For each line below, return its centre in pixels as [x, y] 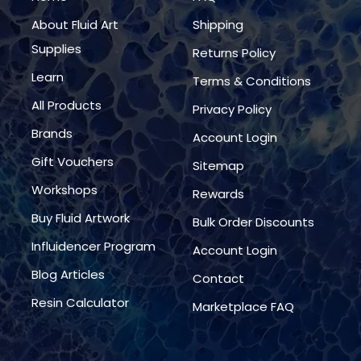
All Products [66, 106]
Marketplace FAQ [243, 307]
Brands [52, 134]
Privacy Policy [232, 110]
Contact [218, 279]
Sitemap [218, 166]
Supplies [56, 49]
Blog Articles [68, 275]
